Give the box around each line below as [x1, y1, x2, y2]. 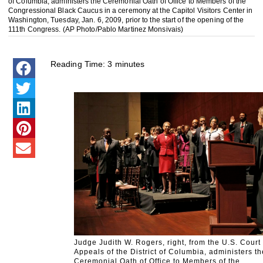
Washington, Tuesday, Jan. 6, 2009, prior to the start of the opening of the [8, 16, 244, 25]
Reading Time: [50, 59, 106, 69]
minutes [114, 59, 145, 69]
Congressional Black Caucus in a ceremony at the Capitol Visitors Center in [8, 6, 253, 15]
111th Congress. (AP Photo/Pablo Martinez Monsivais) [8, 25, 184, 34]
